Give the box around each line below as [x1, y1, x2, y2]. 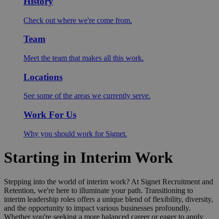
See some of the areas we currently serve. [23, 91, 151, 100]
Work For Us [23, 109, 76, 120]
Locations [23, 71, 63, 82]
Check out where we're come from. [23, 16, 132, 24]
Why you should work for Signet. [23, 129, 127, 138]
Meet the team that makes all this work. [23, 53, 144, 62]
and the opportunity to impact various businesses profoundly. [4, 203, 191, 212]
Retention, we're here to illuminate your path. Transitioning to [4, 186, 193, 195]
